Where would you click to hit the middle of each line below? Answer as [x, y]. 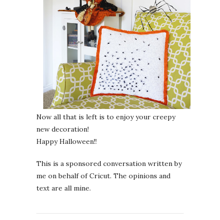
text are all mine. [64, 188]
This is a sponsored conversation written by [109, 164]
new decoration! [63, 129]
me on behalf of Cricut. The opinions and [103, 176]
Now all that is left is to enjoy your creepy [106, 117]
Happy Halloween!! [67, 142]
